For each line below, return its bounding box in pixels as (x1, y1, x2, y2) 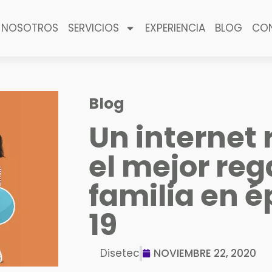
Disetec (100, 245, 140, 260)
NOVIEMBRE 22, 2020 (153, 246, 256, 261)
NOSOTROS (1, 21, 59, 36)
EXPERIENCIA (145, 21, 206, 36)
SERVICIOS (68, 21, 120, 36)
